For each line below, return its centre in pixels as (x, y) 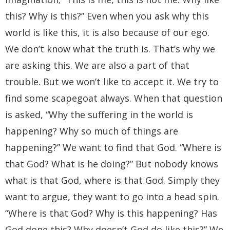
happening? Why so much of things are (92, 131)
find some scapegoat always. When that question (114, 98)
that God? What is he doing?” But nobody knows (112, 164)
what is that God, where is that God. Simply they (112, 180)
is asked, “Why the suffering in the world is (99, 114)
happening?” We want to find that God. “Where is (113, 147)
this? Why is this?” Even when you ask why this (107, 16)
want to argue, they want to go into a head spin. (112, 196)
